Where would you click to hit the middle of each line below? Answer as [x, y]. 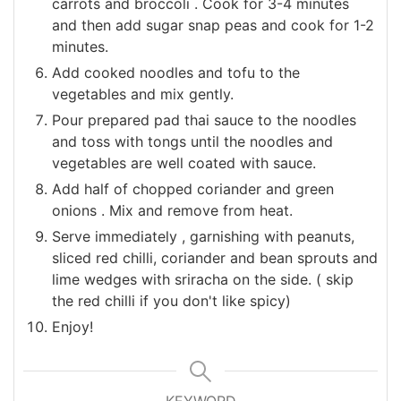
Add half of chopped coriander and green [193, 188]
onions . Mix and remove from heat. [172, 210]
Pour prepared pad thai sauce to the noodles [204, 119]
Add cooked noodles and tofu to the [176, 72]
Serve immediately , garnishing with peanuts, [203, 236]
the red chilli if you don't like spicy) [171, 300]
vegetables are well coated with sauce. [184, 162]
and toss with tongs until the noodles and [192, 141]
